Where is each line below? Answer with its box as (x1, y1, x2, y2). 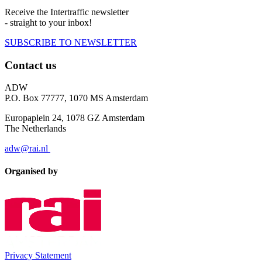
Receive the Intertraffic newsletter (5, 6, 129, 17)
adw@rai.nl (5, 143, 50, 154)
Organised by (5, 166, 58, 177)
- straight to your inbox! (5, 17, 92, 27)
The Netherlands (5, 123, 66, 134)
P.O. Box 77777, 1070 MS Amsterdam (5, 93, 148, 104)
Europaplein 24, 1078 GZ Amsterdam (5, 113, 144, 123)
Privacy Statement (5, 250, 71, 260)
